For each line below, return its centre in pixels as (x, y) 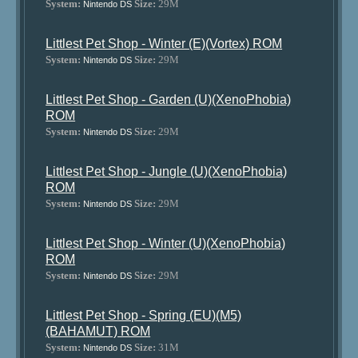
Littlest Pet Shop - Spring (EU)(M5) (144, 315)
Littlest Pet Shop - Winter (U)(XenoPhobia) (166, 243)
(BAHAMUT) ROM (98, 331)
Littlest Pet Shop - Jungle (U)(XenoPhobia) (167, 171)
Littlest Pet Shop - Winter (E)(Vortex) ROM (164, 44)
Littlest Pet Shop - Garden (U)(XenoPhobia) (169, 99)
